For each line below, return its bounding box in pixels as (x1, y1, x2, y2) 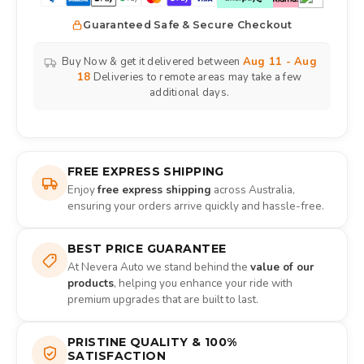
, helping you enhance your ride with (114, 275, 292, 292)
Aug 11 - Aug (242, 54, 317, 70)
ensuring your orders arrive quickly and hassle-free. (67, 198, 324, 214)
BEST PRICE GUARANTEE (67, 241, 227, 257)
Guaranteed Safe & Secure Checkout (83, 19, 292, 32)
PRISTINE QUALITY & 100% (67, 335, 237, 350)
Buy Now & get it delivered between (62, 54, 243, 70)
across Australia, (211, 182, 295, 198)
